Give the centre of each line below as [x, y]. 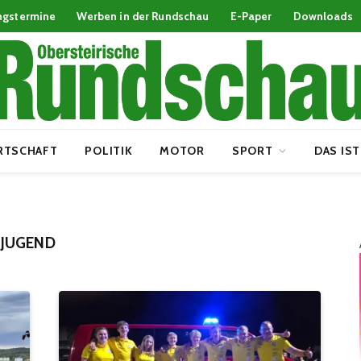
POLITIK [109, 151]
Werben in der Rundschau [143, 16]
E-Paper [251, 16]
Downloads [323, 16]
